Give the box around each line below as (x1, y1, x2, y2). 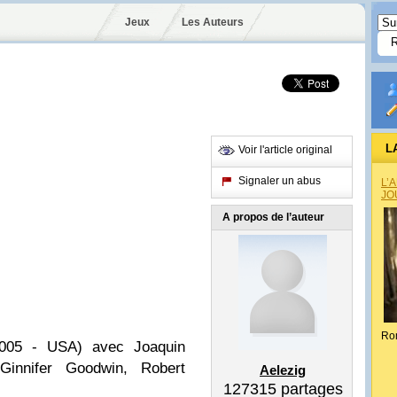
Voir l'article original (238, 144, 332, 156)
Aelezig (260, 362, 306, 378)
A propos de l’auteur (222, 211, 324, 223)
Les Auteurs (181, 16, 244, 28)
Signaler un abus (238, 175, 321, 187)
